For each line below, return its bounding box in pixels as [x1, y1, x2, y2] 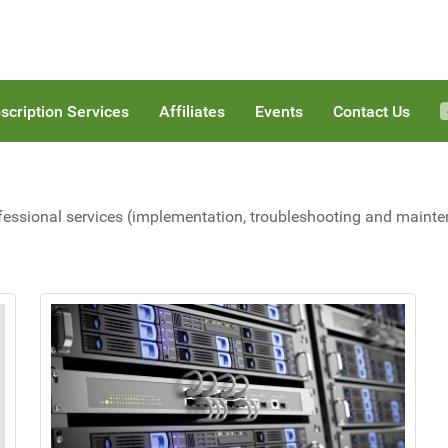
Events [255, 102, 303, 122]
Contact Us [333, 102, 410, 122]
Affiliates [159, 102, 225, 122]
